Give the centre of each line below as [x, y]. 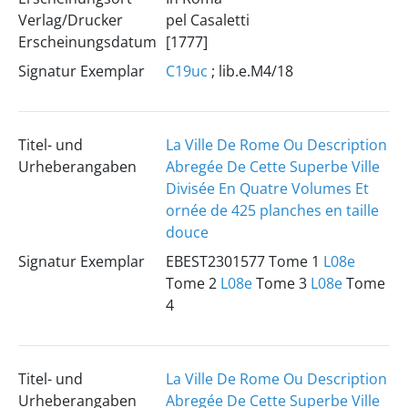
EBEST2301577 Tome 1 [244, 261]
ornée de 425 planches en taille [272, 210]
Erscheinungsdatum [87, 42]
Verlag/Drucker [70, 20]
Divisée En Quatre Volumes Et [267, 189]
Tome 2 [193, 283]
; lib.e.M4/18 [250, 71]
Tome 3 [281, 283]
